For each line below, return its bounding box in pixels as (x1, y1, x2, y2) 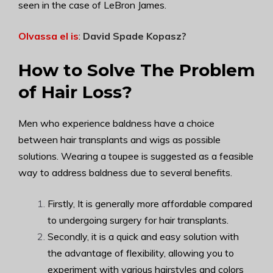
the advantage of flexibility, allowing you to (48, 246, 234, 259)
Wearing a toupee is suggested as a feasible (61, 149, 253, 162)
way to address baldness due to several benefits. (18, 166, 232, 179)
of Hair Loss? (18, 81, 132, 102)
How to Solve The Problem (18, 59, 255, 80)
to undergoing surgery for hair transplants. (48, 213, 229, 226)
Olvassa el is (18, 29, 79, 42)
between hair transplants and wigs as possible (18, 133, 221, 146)
